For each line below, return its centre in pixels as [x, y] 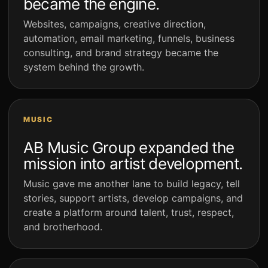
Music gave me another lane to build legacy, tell [132, 184]
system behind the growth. [84, 67]
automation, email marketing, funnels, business [129, 39]
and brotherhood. [63, 227]
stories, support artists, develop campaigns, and [133, 198]
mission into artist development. [133, 164]
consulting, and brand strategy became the [121, 53]
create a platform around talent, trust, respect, [129, 213]
